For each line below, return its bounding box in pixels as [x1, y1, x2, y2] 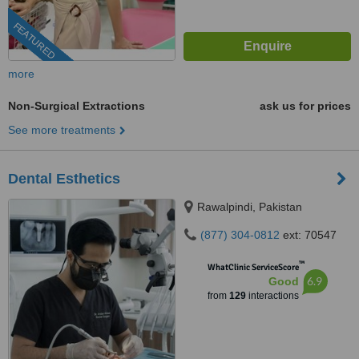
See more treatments [8, 123, 115, 136]
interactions [245, 290, 299, 301]
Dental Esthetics [8, 171, 120, 187]
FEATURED [10, 20, 58, 63]
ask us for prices [260, 99, 351, 112]
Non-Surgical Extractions [8, 99, 145, 112]
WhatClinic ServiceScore [207, 262, 299, 272]
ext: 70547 [280, 228, 337, 241]
